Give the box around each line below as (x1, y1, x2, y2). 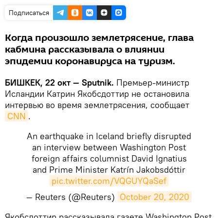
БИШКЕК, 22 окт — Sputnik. (5, 76, 114, 88)
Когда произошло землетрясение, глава (5, 31, 194, 45)
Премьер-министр (114, 76, 189, 88)
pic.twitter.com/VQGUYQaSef (52, 175, 166, 186)
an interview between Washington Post (32, 141, 186, 153)
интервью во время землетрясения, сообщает (5, 99, 189, 110)
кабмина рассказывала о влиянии (5, 42, 164, 56)
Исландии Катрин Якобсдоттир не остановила (5, 88, 189, 99)
